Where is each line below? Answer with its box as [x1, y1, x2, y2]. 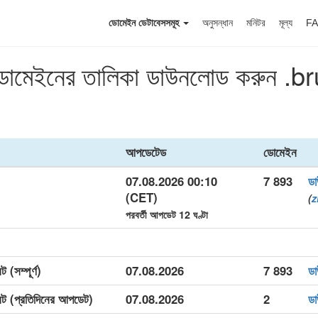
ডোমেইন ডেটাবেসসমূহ [109, 17, 182, 28]
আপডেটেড [126, 143, 166, 160]
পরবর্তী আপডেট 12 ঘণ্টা [126, 207, 208, 221]
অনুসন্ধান [202, 17, 233, 28]
